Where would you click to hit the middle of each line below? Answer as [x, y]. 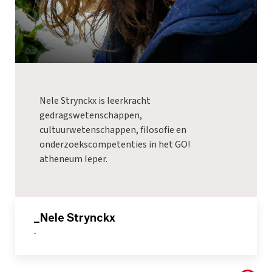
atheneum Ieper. [73, 159]
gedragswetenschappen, [91, 115]
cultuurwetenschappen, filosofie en [113, 130]
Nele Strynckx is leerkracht [95, 100]
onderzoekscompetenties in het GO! [115, 144]
